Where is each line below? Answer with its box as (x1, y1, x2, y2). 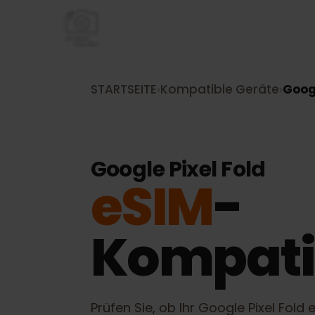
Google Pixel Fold (95, 162, 280, 194)
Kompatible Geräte (168, 85, 294, 103)
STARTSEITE (95, 85, 165, 103)
